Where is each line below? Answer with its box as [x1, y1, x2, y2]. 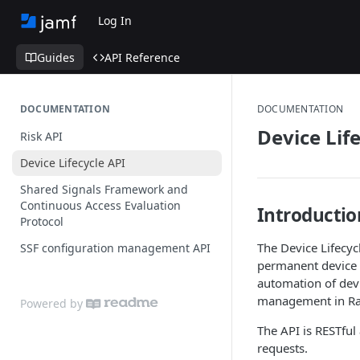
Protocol [20, 214, 63, 229]
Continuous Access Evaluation [20, 198, 181, 213]
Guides [37, 49, 75, 65]
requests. [257, 340, 308, 356]
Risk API [20, 129, 63, 144]
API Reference [104, 49, 180, 65]
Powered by [20, 296, 83, 311]
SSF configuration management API [20, 240, 211, 256]
